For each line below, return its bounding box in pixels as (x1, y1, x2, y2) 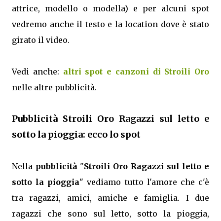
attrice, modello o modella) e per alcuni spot (12, 3, 209, 13)
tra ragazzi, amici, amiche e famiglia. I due (12, 193, 209, 203)
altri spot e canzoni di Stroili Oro (63, 67, 209, 76)
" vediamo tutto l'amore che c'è (79, 177, 210, 187)
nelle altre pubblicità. (12, 82, 97, 92)
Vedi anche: (12, 67, 63, 76)
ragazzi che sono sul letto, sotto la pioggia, (12, 209, 209, 219)
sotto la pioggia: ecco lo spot (12, 129, 141, 140)
